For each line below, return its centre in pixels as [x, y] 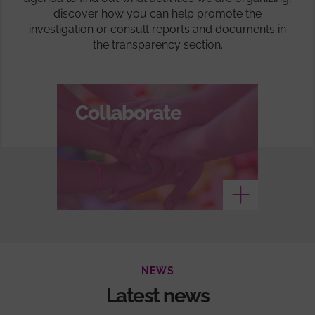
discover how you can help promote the [157, 13]
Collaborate [129, 112]
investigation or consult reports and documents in [157, 29]
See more [184, 194]
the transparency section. [157, 44]
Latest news [157, 295]
